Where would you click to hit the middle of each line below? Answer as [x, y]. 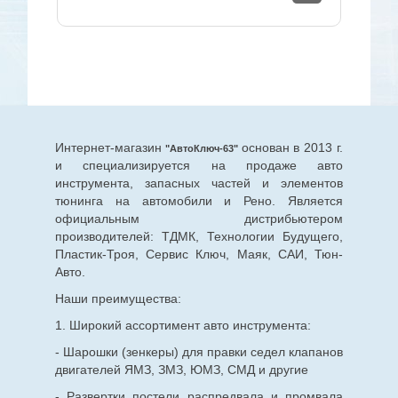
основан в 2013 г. [292, 147]
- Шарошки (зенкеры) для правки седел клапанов [199, 351]
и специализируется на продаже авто [199, 165]
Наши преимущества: [118, 298]
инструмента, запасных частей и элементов [199, 183]
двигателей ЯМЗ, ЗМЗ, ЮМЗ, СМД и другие [181, 369]
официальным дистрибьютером [199, 218]
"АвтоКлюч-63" [201, 148]
